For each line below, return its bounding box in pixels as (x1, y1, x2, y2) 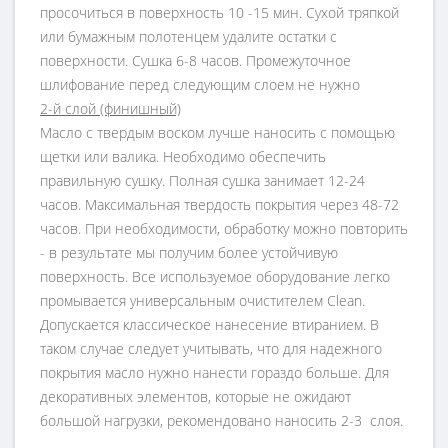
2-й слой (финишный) (40, 99, 181, 119)
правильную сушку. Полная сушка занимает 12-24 (40, 171, 365, 191)
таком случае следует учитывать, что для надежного (40, 339, 382, 359)
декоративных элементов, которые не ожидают (40, 387, 351, 407)
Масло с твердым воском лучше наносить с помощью (40, 123, 395, 143)
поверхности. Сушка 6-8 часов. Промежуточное (40, 51, 351, 71)
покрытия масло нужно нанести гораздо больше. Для (40, 363, 389, 383)
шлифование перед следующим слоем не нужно (40, 75, 360, 95)
